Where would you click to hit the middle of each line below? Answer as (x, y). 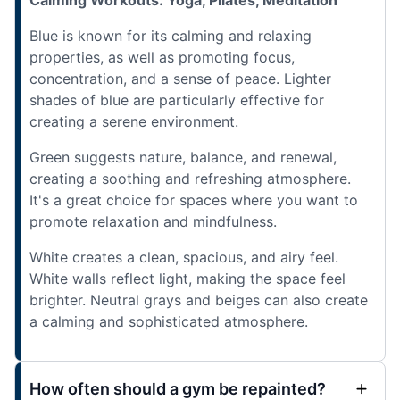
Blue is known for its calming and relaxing (171, 35)
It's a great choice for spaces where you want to (194, 200)
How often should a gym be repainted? (178, 388)
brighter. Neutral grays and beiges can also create (199, 300)
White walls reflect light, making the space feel (187, 278)
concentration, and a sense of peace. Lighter (180, 78)
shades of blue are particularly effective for (177, 100)
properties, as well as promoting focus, (162, 57)
